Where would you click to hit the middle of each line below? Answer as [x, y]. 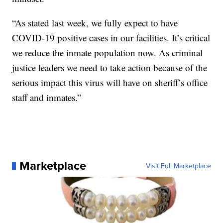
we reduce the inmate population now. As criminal [108, 53]
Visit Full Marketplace [178, 166]
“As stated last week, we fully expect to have [95, 23]
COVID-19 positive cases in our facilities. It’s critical [111, 38]
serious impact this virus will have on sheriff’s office [110, 83]
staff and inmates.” [47, 98]
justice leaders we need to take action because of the [110, 68]
